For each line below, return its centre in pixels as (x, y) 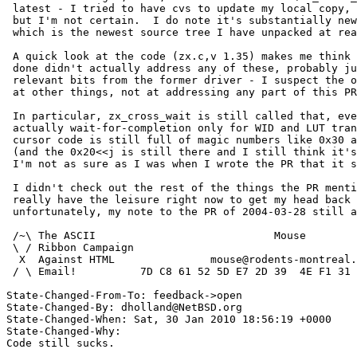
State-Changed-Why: (64, 331)
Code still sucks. (61, 343)
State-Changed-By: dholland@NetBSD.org (124, 308)
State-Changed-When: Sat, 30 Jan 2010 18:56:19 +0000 (169, 320)
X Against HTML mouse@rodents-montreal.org (13, 260)
